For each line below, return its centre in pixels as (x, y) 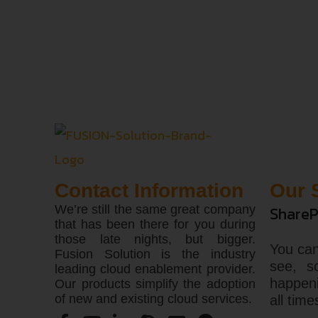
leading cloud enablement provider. (155, 269)
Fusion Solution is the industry (155, 254)
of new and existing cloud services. (154, 299)
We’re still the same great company (155, 210)
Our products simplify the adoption (155, 284)
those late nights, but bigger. (155, 240)
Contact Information (149, 191)
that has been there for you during (155, 225)
